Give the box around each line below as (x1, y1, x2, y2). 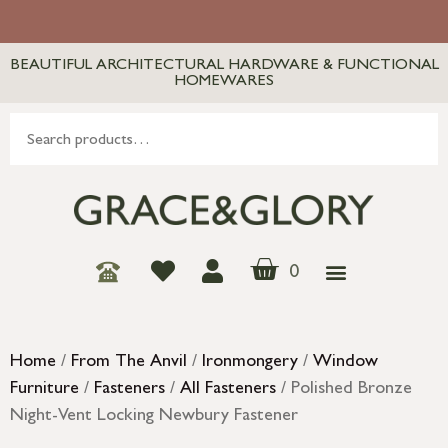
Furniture (10, 381, 79, 400)
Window (313, 354, 378, 373)
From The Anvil (71, 354, 187, 373)
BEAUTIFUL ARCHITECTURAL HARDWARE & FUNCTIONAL (9, 58, 439, 74)
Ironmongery (202, 354, 298, 373)
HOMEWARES (174, 74, 274, 90)
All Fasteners (180, 381, 276, 400)
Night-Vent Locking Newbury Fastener (10, 408, 298, 427)
